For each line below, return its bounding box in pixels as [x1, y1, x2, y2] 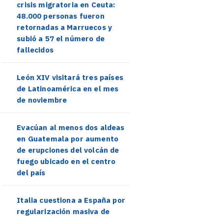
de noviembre [17, 95, 67, 105]
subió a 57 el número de [17, 33, 105, 44]
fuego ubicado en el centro [17, 156, 116, 166]
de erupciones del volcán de [17, 145, 119, 155]
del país [17, 167, 46, 178]
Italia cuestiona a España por [17, 195, 125, 205]
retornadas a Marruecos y [17, 22, 112, 32]
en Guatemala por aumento [17, 134, 119, 144]
